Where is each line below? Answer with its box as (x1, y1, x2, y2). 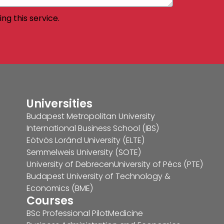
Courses (26, 192, 74, 208)
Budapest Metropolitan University (26, 110, 155, 122)
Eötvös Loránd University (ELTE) (26, 134, 145, 146)
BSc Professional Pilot (26, 207, 108, 219)
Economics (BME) (26, 182, 93, 194)
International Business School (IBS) (26, 122, 159, 134)
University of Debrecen (26, 158, 114, 170)
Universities (26, 95, 93, 111)
